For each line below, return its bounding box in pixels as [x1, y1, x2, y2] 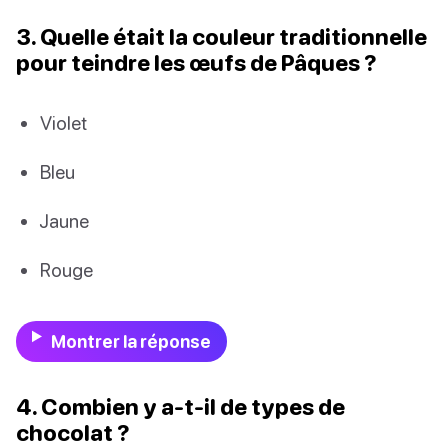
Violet [40, 110, 87, 134]
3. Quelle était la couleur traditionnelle [16, 22, 427, 50]
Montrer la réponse [50, 330, 211, 352]
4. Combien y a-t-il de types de [16, 392, 345, 420]
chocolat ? [16, 418, 130, 446]
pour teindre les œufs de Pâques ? [16, 48, 377, 76]
